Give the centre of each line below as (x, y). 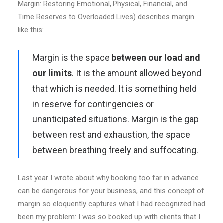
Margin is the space (72, 57)
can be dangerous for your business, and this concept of (111, 191)
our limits (52, 73)
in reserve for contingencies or (93, 104)
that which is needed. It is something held (114, 88)
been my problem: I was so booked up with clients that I (109, 217)
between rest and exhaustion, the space (111, 135)
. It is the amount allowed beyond (136, 73)
